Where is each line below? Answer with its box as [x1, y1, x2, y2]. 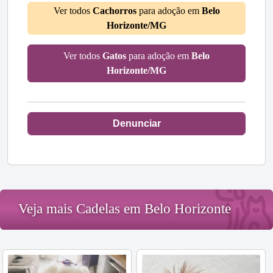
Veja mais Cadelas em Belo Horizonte [18, 201, 231, 217]
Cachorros [92, 5, 136, 16]
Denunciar [112, 118, 161, 129]
